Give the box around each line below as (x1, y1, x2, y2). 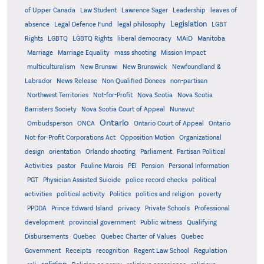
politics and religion (135, 190, 194, 198)
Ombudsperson (27, 120, 72, 127)
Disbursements (24, 233, 68, 240)
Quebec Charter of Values (100, 233, 176, 240)
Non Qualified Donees (101, 77, 166, 85)
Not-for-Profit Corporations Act (24, 133, 115, 141)
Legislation (170, 19, 207, 29)
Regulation (193, 246, 227, 255)
